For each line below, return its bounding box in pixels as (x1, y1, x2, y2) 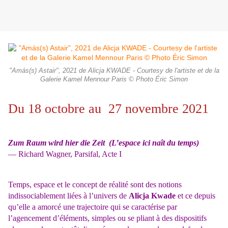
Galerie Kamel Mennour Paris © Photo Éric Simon (40, 76, 188, 83)
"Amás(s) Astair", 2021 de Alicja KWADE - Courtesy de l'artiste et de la (9, 67, 219, 75)
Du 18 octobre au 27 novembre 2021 (8, 101, 209, 117)
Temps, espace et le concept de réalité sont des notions (8, 180, 182, 189)
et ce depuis (178, 191, 215, 201)
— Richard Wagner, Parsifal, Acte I (8, 150, 122, 159)
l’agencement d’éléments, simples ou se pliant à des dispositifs (8, 214, 207, 223)
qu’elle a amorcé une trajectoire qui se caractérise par (8, 203, 177, 212)
